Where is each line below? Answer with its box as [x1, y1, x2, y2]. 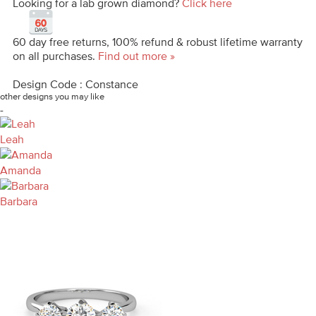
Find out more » [98, 49, 175, 62]
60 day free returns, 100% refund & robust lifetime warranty [13, 35, 303, 48]
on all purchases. [13, 49, 98, 62]
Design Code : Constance [13, 77, 138, 90]
